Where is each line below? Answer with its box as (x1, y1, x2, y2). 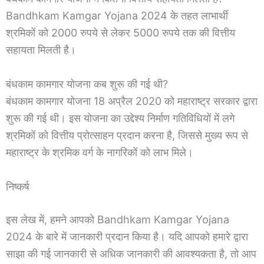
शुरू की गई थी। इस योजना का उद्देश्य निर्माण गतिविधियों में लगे (6, 111, 235, 124)
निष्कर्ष (6, 180, 32, 193)
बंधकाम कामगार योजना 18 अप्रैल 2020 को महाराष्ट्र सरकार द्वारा (6, 94, 258, 107)
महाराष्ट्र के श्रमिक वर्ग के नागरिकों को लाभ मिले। (6, 146, 193, 159)
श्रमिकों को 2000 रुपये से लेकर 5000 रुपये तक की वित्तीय (6, 27, 235, 39)
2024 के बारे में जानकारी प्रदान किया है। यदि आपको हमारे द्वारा (6, 230, 248, 243)
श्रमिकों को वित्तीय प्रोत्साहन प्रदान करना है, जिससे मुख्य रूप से (6, 128, 248, 141)
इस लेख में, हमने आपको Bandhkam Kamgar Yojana (6, 213, 229, 226)
